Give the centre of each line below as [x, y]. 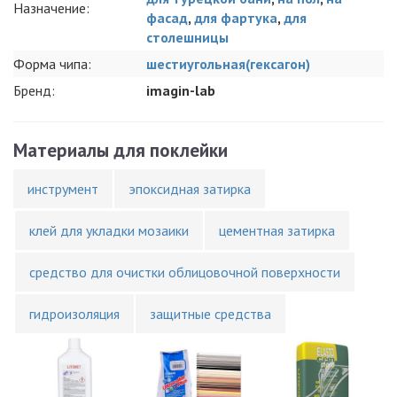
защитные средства [210, 313]
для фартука [236, 17]
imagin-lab [181, 90]
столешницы [187, 37]
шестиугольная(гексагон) [228, 63]
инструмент [63, 188]
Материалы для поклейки [121, 150]
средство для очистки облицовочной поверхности [185, 272]
